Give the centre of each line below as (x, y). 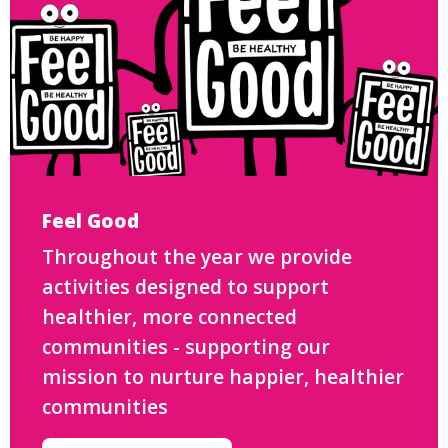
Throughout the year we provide (197, 256)
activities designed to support (185, 286)
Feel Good (90, 220)
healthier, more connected (169, 316)
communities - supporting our (186, 346)
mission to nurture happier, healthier (223, 376)
